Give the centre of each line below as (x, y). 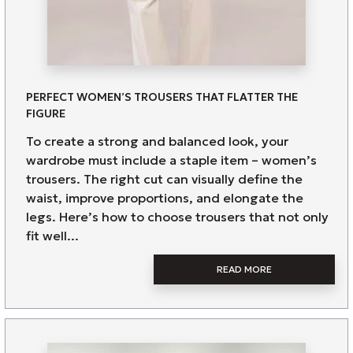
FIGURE (46, 113)
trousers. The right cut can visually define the (164, 179)
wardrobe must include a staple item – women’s (171, 160)
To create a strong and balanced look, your (157, 141)
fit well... (52, 236)
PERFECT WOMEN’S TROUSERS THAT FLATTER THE (162, 97)
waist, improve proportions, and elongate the (165, 198)
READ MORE (244, 269)
